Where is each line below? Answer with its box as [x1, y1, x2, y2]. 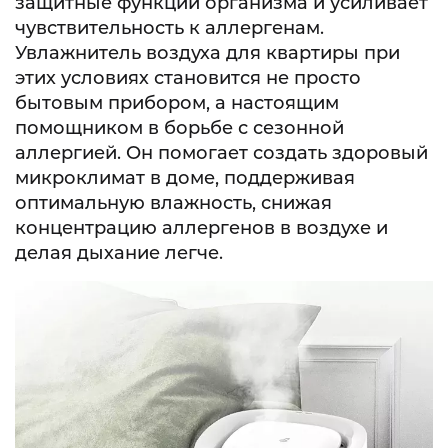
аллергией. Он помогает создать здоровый [15, 142, 428, 164]
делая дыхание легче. [15, 242, 223, 264]
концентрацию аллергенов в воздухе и [15, 217, 388, 239]
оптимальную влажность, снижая [15, 192, 332, 214]
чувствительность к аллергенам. [15, 17, 324, 39]
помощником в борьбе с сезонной [15, 117, 344, 139]
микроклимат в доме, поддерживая [15, 167, 355, 189]
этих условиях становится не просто [15, 67, 361, 89]
